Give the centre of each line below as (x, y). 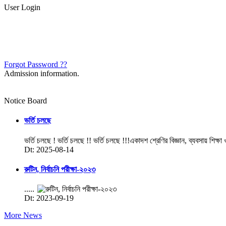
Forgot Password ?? (36, 64)
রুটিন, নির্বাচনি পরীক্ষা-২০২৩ (60, 169)
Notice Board (25, 101)
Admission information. (42, 73)
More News (23, 215)
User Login (22, 7)
